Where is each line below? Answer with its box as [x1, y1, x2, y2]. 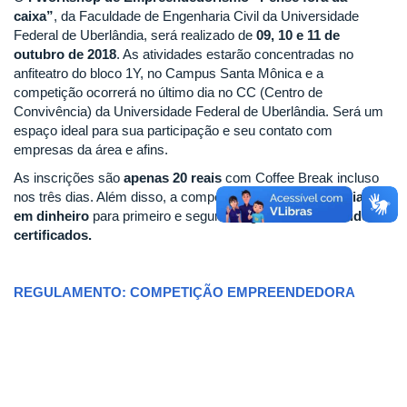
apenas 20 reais [124, 170, 225, 186]
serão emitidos [283, 208, 377, 224]
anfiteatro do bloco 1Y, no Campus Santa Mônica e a [14, 65, 323, 81]
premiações [320, 189, 393, 205]
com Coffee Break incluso [225, 170, 379, 186]
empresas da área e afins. [14, 141, 168, 157]
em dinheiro [14, 208, 89, 224]
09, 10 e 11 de [253, 26, 340, 43]
